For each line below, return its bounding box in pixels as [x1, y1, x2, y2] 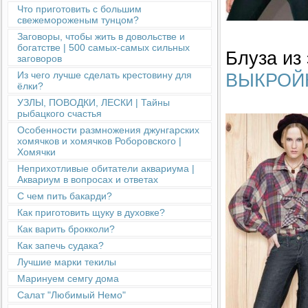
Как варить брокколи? [17, 223, 115, 234]
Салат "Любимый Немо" [17, 289, 126, 300]
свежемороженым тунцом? [17, 14, 139, 25]
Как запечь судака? [17, 240, 104, 251]
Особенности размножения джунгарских [17, 124, 199, 135]
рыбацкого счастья [17, 108, 102, 119]
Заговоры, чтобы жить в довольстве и [17, 31, 185, 42]
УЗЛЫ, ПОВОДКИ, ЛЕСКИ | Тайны [17, 97, 170, 108]
